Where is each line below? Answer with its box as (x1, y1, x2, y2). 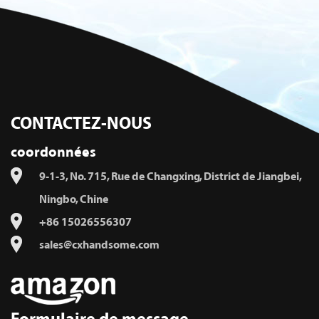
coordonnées (11, 145, 96, 161)
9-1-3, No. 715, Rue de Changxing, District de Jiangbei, (39, 170, 302, 184)
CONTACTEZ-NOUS (11, 115, 152, 134)
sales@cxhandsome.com (39, 239, 159, 252)
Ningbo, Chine (39, 193, 108, 206)
